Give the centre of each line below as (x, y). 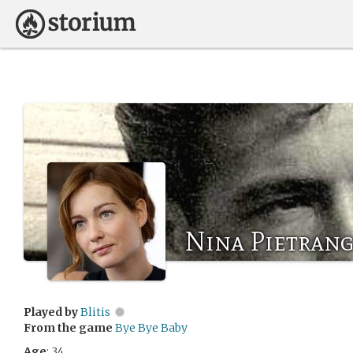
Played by (51, 312)
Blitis (95, 312)
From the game (68, 328)
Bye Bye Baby (151, 328)
